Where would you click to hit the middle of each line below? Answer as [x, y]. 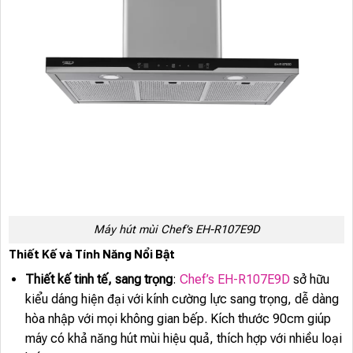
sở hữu [309, 279]
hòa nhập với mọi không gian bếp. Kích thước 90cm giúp [178, 318]
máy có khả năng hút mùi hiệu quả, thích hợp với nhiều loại [183, 338]
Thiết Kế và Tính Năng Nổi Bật [92, 253]
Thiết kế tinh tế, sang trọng [98, 279]
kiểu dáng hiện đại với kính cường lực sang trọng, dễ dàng [182, 299]
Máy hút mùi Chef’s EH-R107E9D [176, 230]
